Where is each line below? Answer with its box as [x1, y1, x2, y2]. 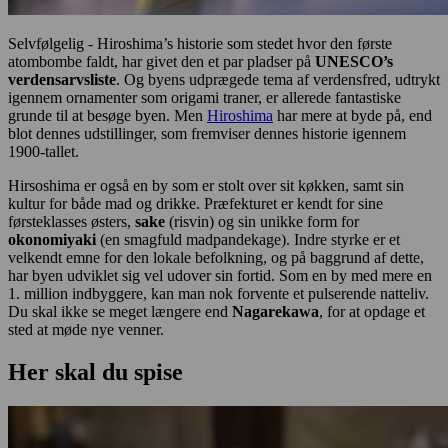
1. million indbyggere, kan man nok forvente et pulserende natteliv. [8, 284, 429, 302]
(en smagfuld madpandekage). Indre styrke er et [96, 230, 400, 248]
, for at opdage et [319, 302, 425, 320]
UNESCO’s [315, 52, 393, 70]
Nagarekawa [232, 302, 319, 320]
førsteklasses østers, [8, 212, 135, 230]
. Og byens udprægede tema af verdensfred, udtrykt [116, 70, 440, 88]
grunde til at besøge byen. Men [8, 106, 207, 124]
